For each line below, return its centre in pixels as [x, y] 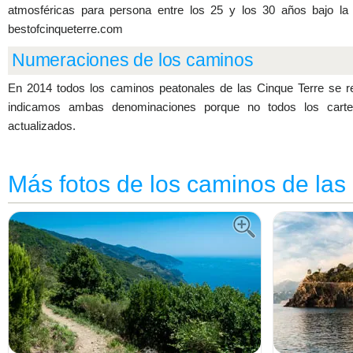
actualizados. [42, 126]
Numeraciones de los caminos [133, 60]
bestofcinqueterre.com [65, 29]
